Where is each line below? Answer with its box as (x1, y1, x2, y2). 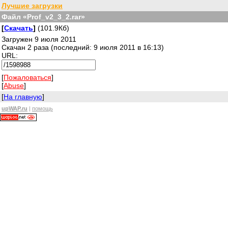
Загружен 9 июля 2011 (2, 35, 76, 43)
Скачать (4, 24, 33, 32)
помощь (32, 105, 53, 111)
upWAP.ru (2, 105, 27, 111)
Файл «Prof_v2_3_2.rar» (2, 13, 85, 21)
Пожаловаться (4, 73, 51, 81)
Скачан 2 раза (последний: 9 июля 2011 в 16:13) (2, 43, 164, 51)
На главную (4, 93, 42, 101)
